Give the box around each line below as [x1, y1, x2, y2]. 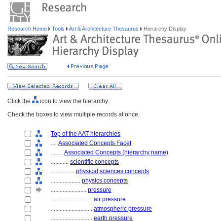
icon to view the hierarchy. [38, 98, 109, 105]
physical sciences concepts [76, 168, 149, 175]
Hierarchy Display [142, 26, 186, 32]
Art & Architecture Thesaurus [68, 26, 140, 32]
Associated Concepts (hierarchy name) [64, 149, 168, 156]
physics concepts [82, 177, 128, 184]
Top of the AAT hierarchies [51, 130, 120, 137]
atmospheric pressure [94, 205, 152, 212]
